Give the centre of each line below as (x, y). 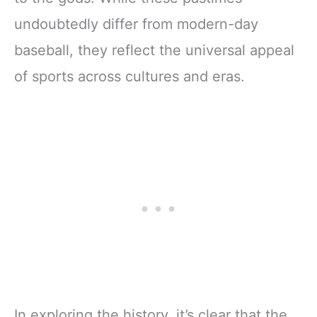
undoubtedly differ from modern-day (136, 24)
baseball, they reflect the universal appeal (154, 50)
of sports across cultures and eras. (129, 76)
